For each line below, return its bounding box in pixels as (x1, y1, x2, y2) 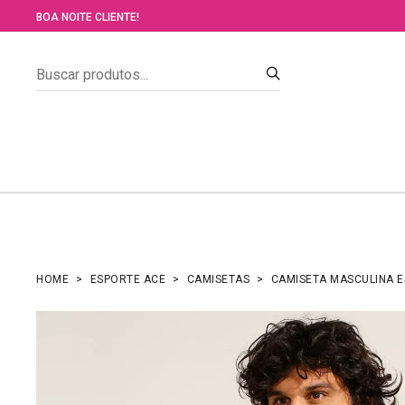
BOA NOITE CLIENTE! (36, 11, 139, 24)
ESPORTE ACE (89, 272, 165, 286)
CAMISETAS (186, 272, 250, 286)
